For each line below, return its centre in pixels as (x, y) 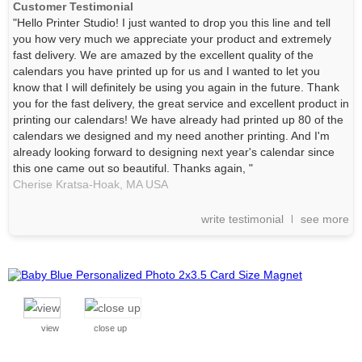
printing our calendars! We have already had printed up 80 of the (178, 120)
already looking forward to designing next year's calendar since (174, 152)
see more (325, 219)
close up (110, 328)
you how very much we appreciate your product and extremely (172, 39)
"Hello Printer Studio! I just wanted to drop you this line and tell (172, 23)
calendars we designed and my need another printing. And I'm (171, 136)
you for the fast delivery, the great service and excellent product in (181, 103)
